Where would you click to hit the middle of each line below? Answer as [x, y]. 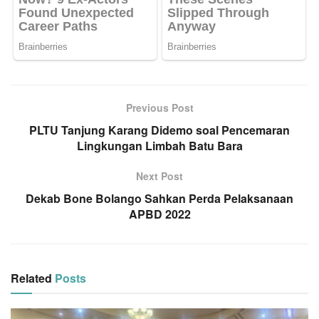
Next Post [159, 176]
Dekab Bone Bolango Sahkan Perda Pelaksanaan [159, 198]
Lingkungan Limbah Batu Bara [159, 145]
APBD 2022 [159, 214]
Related [31, 278]
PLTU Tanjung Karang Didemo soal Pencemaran [159, 130]
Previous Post [159, 107]
